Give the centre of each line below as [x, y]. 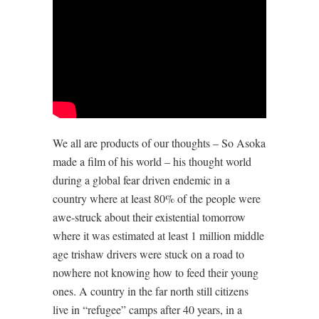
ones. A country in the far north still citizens [151, 291]
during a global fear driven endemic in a [141, 179]
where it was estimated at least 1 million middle [158, 235]
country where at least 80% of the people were [157, 198]
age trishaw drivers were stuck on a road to [148, 253]
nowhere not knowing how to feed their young [156, 272]
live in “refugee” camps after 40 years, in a [147, 309]
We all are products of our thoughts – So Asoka [159, 142]
